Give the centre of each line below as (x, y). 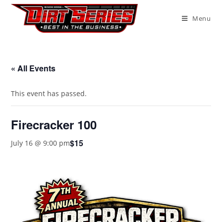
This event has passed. (49, 93)
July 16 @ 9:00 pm (41, 143)
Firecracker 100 (54, 124)
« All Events (33, 68)
